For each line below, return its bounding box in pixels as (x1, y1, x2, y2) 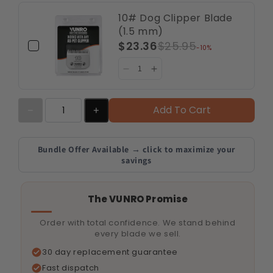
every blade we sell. (94, 228, 181, 240)
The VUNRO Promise (87, 193, 188, 206)
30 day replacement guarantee (42, 246, 178, 258)
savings (121, 155, 152, 166)
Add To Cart (152, 103, 211, 118)
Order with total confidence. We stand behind (40, 217, 236, 229)
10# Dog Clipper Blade (118, 11, 233, 26)
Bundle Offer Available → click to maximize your (37, 144, 236, 155)
